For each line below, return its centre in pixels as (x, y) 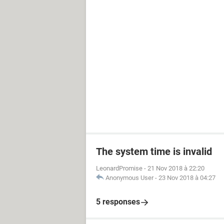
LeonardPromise (119, 168)
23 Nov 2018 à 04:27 (187, 178)
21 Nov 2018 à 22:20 (176, 168)
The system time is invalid (154, 151)
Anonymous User (129, 178)
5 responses (118, 202)
